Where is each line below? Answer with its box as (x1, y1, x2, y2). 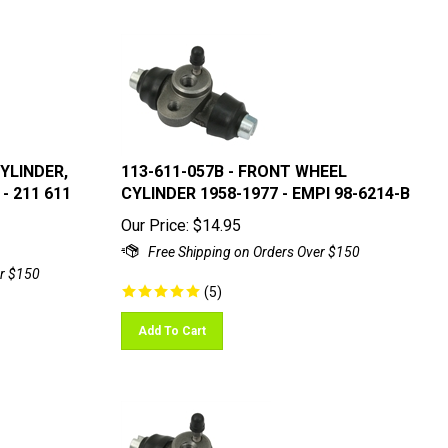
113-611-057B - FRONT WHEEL (120, 153, 347, 172)
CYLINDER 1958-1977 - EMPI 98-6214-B (120, 175, 410, 194)
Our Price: (120, 207, 189, 226)
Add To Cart (137, 315, 206, 329)
